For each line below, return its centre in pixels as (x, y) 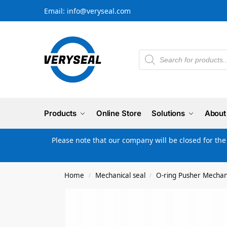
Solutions (168, 113)
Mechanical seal (120, 175)
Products (61, 113)
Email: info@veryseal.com (87, 11)
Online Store (119, 113)
